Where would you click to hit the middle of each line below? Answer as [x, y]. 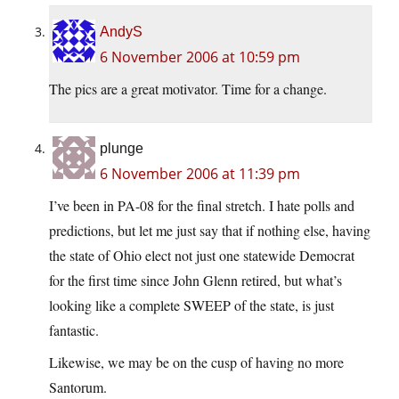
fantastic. [74, 330]
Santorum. [78, 387]
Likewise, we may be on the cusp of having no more [196, 362]
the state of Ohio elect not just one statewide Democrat [202, 256]
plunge [122, 149]
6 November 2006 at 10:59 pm [200, 57]
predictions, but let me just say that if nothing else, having [210, 231]
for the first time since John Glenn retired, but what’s [195, 281]
